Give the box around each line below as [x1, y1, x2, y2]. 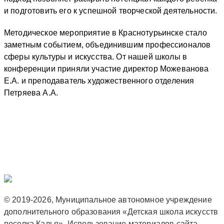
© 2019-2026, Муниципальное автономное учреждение [4, 195, 212, 204]
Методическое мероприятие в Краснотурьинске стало [4, 28, 207, 37]
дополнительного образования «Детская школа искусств [4, 207, 218, 216]
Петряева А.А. [4, 88, 58, 97]
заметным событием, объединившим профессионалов [4, 40, 211, 49]
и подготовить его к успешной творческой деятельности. [4, 6, 217, 15]
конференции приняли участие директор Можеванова [4, 64, 209, 73]
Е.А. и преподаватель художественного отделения [4, 76, 194, 85]
